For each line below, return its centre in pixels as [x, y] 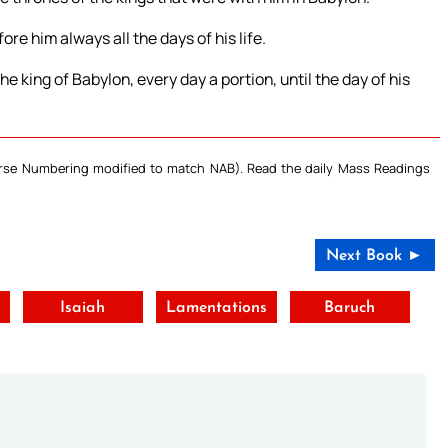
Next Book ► [375, 256]
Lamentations [216, 308]
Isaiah [83, 308]
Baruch [350, 308]
